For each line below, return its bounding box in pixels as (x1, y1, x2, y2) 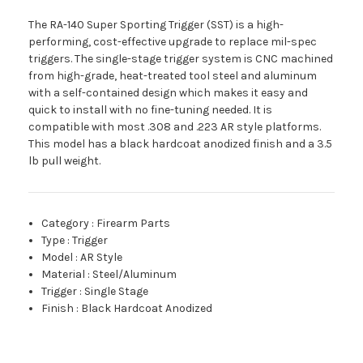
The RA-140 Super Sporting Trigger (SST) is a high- (28, 17, 284, 32)
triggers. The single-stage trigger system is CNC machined (28, 51, 333, 66)
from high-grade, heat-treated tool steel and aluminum (28, 68, 317, 83)
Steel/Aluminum (92, 267, 177, 281)
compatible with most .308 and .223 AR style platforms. (28, 119, 321, 134)
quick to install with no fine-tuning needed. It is (28, 102, 272, 117)
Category (41, 216, 90, 230)
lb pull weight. (28, 153, 100, 168)
